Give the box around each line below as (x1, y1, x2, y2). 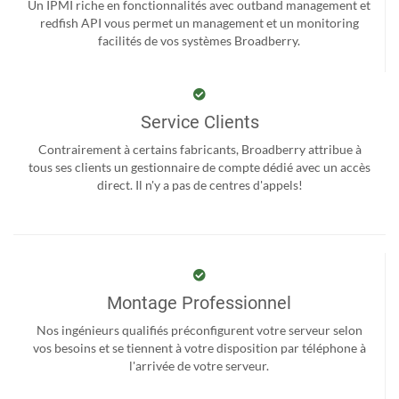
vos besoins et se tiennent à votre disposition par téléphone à (32, 339, 366, 355)
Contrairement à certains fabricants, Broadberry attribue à (37, 141, 362, 157)
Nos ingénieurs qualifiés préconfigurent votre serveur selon (36, 322, 362, 338)
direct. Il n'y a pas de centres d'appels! (96, 176, 303, 192)
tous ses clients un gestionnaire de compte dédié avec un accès (28, 159, 370, 175)
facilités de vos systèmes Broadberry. (98, 32, 300, 48)
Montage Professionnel (107, 291, 291, 313)
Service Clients (140, 110, 259, 133)
